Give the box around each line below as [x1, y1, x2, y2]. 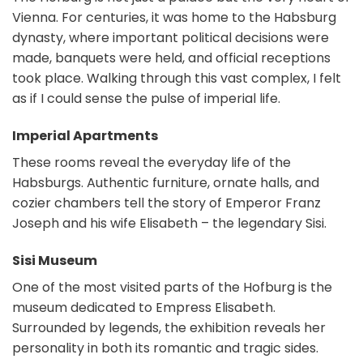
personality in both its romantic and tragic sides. [12, 338, 318, 357]
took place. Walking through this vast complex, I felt [12, 69, 341, 88]
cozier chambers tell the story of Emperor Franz [12, 193, 321, 212]
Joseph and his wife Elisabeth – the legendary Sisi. [12, 213, 327, 233]
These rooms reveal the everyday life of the [12, 152, 291, 172]
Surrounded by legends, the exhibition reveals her [12, 318, 326, 337]
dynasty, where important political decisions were [12, 28, 329, 48]
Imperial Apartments [12, 126, 158, 145]
